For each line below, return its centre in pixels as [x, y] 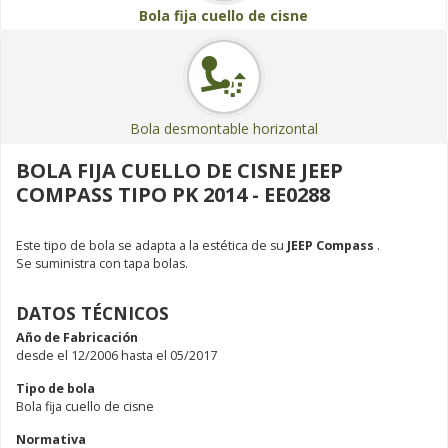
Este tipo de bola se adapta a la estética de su [150, 245]
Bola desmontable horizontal [223, 128]
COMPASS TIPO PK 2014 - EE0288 [173, 194]
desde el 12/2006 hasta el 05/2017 [116, 355]
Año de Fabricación [77, 337]
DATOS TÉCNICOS [92, 312]
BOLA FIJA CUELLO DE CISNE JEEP [179, 170]
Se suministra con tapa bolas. [102, 263]
